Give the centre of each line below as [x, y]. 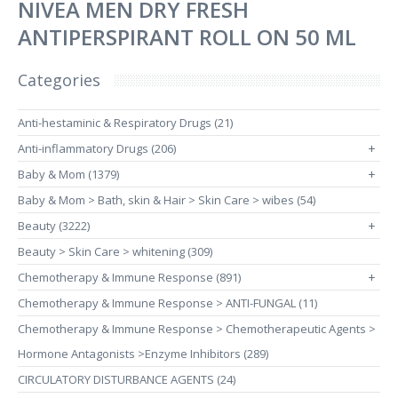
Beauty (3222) [54, 226]
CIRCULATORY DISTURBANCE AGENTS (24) [127, 379]
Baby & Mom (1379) [68, 174]
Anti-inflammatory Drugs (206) [97, 148]
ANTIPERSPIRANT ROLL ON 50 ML [187, 37]
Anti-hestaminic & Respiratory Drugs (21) [125, 123]
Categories [59, 80]
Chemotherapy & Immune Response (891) [129, 277]
